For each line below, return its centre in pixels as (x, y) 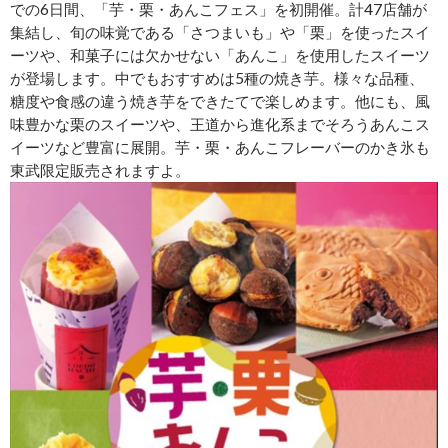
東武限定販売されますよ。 (100, 170)
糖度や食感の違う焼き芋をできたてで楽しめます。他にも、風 (220, 101)
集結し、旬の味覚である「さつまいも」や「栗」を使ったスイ (220, 32)
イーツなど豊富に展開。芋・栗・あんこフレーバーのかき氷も (220, 147)
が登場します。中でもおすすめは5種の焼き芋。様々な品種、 (217, 78)
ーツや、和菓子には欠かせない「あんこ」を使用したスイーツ (220, 55)
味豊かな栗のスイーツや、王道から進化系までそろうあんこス (220, 124)
